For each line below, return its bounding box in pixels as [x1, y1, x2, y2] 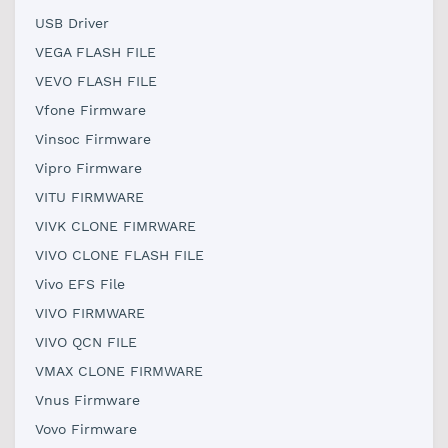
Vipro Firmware [35, 160, 142, 176]
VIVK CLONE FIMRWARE [35, 218, 196, 234]
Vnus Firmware [35, 392, 140, 408]
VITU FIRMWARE [35, 189, 144, 205]
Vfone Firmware [35, 102, 146, 118]
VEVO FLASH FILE [35, 73, 157, 89]
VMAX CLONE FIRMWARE [35, 363, 203, 379]
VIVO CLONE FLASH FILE [35, 247, 204, 263]
